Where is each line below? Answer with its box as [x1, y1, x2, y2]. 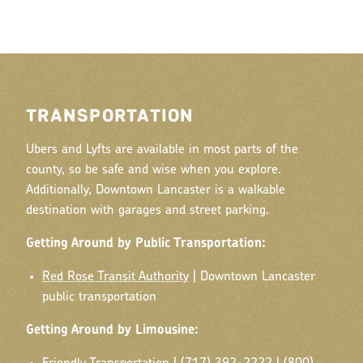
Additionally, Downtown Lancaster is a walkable [26, 184, 285, 198]
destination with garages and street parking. [26, 204, 269, 218]
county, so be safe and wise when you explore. [26, 164, 281, 177]
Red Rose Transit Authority [42, 271, 189, 284]
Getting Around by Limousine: [26, 324, 199, 338]
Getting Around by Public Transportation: [26, 237, 266, 251]
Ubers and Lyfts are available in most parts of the [26, 143, 298, 157]
